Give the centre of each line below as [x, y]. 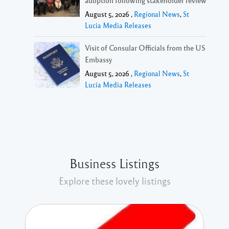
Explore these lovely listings [114, 180]
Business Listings [114, 163]
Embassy [99, 59]
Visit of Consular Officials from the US [145, 47]
